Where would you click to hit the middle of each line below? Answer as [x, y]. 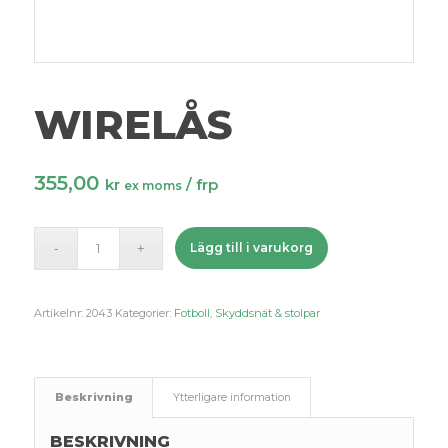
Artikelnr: [59, 312]
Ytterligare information [231, 397]
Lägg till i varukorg [252, 247]
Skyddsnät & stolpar [267, 312]
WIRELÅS [133, 124]
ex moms [152, 185]
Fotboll [191, 312]
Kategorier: [144, 312]
